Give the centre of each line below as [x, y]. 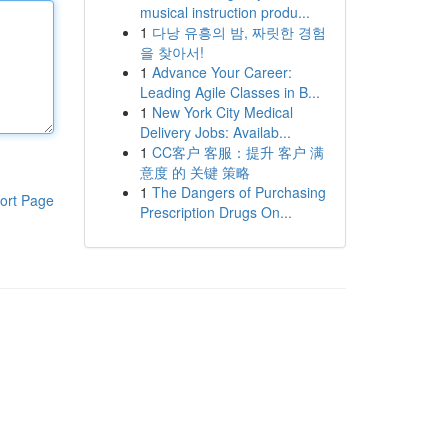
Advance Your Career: [221, 72]
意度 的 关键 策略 [194, 172]
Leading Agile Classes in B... [229, 92]
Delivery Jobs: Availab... [215, 132]
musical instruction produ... [224, 12]
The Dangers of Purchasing [238, 192]
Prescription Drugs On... [215, 212]
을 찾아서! [171, 52]
